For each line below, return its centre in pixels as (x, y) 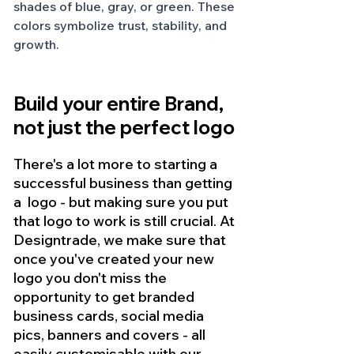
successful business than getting (124, 183)
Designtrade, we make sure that (121, 240)
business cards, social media (110, 316)
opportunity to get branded (105, 297)
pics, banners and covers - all (111, 335)
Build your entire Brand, (121, 104)
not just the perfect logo (124, 128)
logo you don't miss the (92, 278)
